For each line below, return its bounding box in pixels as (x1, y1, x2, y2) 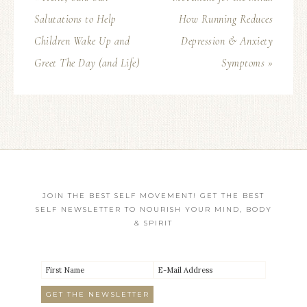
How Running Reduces (178, 12, 273, 26)
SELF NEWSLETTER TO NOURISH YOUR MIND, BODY (35, 204, 272, 214)
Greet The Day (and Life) (34, 56, 139, 70)
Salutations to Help (34, 12, 116, 26)
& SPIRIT (134, 218, 173, 228)
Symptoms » (221, 56, 273, 70)
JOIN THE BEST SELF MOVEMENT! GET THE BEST (42, 191, 265, 200)
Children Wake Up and (34, 34, 130, 48)
